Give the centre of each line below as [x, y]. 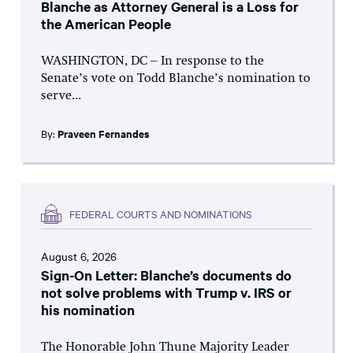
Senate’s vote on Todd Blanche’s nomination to [176, 79]
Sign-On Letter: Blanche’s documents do [166, 275]
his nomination [88, 310]
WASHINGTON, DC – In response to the [152, 62]
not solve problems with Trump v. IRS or [166, 293]
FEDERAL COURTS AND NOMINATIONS [161, 213]
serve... [61, 97]
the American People [106, 24]
